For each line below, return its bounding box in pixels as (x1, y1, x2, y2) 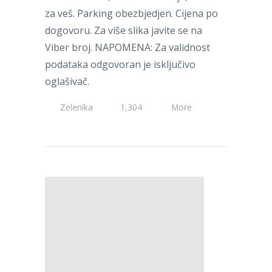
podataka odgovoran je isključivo (45, 57, 195, 71)
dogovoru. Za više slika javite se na (45, 23, 202, 37)
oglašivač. (45, 74, 89, 88)
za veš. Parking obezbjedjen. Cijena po (45, 6, 218, 20)
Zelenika (60, 101, 93, 113)
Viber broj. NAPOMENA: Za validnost (45, 40, 210, 54)
